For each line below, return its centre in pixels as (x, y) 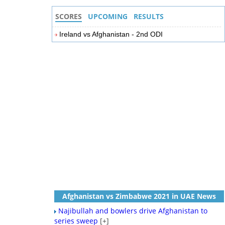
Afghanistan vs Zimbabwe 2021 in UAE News (139, 196)
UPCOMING (108, 16)
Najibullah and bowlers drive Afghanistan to (133, 211)
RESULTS (149, 16)
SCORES (69, 16)
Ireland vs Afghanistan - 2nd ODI (111, 34)
